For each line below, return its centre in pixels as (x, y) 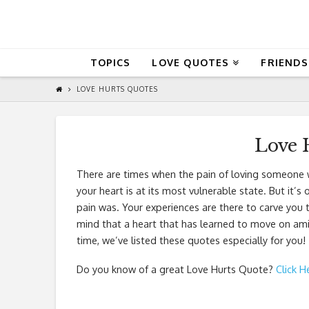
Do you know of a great (131, 269)
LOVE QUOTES (191, 62)
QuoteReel (145, 24)
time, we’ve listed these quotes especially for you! (191, 240)
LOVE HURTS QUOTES (117, 89)
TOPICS (110, 62)
